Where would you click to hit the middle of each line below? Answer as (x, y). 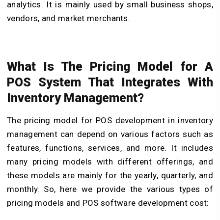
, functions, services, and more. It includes (126, 148)
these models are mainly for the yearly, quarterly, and (110, 175)
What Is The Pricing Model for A (110, 66)
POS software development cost (144, 203)
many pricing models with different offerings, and (110, 161)
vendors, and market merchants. (69, 18)
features (23, 148)
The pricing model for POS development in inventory (110, 120)
